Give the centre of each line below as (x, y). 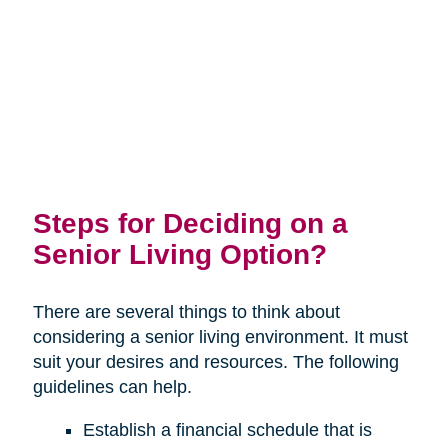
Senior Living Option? (179, 253)
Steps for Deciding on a (190, 222)
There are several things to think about (186, 311)
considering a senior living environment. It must (220, 336)
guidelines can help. (112, 386)
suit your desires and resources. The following (215, 361)
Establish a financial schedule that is (227, 429)
